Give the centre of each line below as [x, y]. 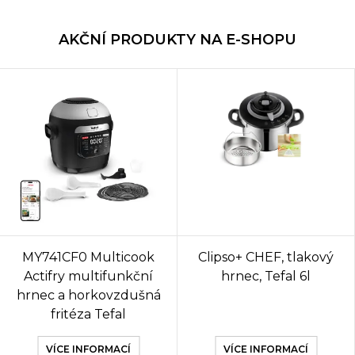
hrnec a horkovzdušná [88, 295]
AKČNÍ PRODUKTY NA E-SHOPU [177, 40]
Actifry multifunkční [88, 276]
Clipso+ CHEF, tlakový [266, 257]
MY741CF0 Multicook [88, 257]
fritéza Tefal [88, 314]
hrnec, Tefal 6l [266, 276]
